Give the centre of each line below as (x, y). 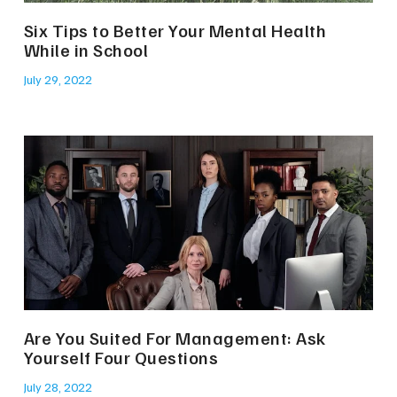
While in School (86, 50)
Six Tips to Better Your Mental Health (175, 31)
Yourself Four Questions (121, 358)
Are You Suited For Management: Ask (175, 338)
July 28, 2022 (58, 387)
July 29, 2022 (58, 80)
